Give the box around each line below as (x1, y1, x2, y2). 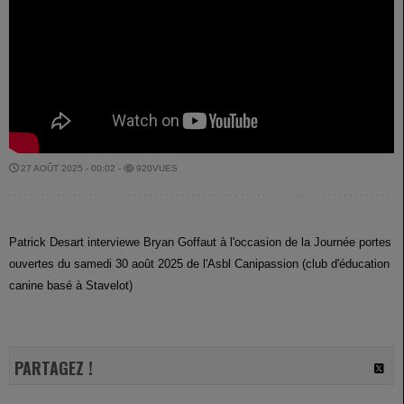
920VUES (133, 163, 178, 174)
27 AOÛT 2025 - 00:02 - (18, 163, 124, 174)
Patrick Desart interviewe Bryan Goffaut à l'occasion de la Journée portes (9, 235, 391, 250)
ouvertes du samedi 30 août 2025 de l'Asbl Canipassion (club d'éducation (9, 257, 390, 271)
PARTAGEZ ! (14, 356, 93, 381)
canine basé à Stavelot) (9, 279, 133, 293)
